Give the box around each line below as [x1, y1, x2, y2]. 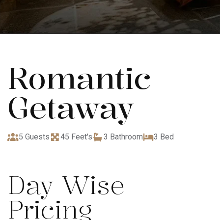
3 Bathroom [103, 132, 143, 141]
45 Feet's [60, 132, 92, 141]
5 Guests [18, 132, 50, 141]
